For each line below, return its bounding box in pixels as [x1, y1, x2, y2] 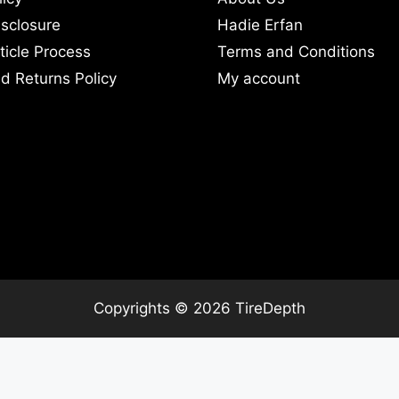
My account [217, 69, 300, 87]
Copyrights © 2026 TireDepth [94, 298, 305, 317]
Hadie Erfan [217, 15, 303, 34]
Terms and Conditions [217, 42, 375, 61]
